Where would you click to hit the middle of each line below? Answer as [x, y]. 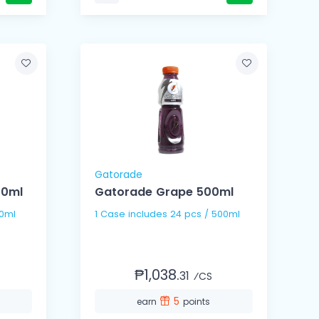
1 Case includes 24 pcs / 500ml [205, 214]
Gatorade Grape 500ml [164, 192]
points [197, 302]
